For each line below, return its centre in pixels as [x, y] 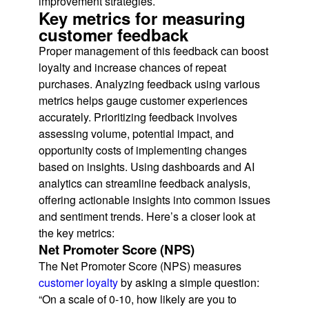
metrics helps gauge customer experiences [143, 101]
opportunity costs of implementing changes [143, 150]
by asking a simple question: [189, 283]
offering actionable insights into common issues [154, 200]
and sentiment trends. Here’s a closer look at [147, 217]
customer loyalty [78, 283]
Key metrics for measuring [142, 18]
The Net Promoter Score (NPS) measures [140, 266]
